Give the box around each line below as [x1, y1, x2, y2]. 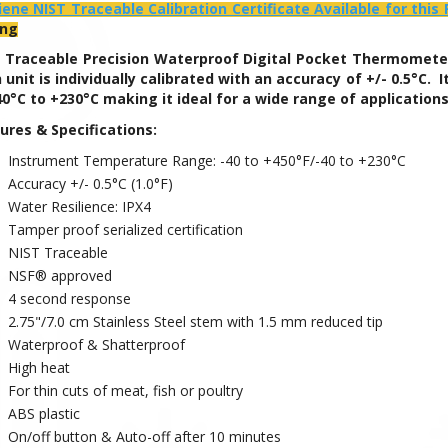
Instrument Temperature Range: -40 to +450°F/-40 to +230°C [7, 150, 406, 170]
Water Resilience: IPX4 [7, 196, 151, 216]
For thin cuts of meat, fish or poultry [7, 380, 243, 400]
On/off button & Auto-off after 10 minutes [7, 426, 281, 446]
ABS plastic [7, 403, 80, 423]
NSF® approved [7, 265, 112, 285]
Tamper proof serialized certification [7, 219, 243, 239]
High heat [7, 357, 70, 377]
